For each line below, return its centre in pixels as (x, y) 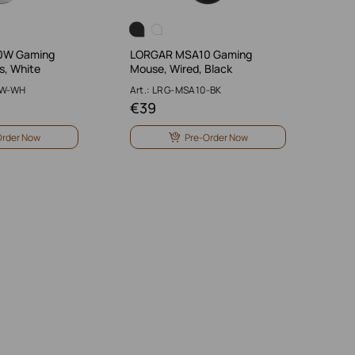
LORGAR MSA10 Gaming (191, 54)
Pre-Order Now (216, 137)
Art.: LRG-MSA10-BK (176, 90)
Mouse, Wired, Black (181, 69)
